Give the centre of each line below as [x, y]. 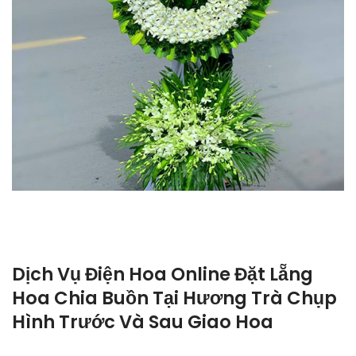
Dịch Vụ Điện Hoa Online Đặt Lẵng [163, 275]
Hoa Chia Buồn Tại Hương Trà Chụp [174, 298]
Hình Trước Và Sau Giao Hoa [143, 322]
